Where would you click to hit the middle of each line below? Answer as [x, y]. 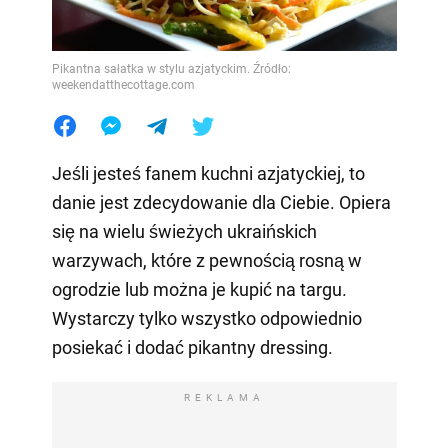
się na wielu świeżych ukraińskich [184, 231]
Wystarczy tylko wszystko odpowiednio [206, 318]
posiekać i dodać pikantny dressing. [192, 347]
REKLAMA [224, 397]
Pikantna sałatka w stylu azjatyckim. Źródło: [171, 68]
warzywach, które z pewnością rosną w [206, 260]
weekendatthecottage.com [123, 84]
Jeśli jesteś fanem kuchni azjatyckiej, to [208, 173]
